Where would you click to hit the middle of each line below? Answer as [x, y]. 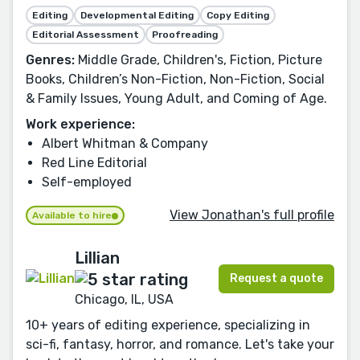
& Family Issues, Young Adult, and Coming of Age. [176, 99]
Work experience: [80, 125]
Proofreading [185, 35]
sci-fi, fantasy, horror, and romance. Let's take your [180, 344]
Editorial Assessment [86, 35]
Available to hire [72, 216]
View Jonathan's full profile [252, 215]
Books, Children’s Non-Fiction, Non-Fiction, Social [175, 80]
